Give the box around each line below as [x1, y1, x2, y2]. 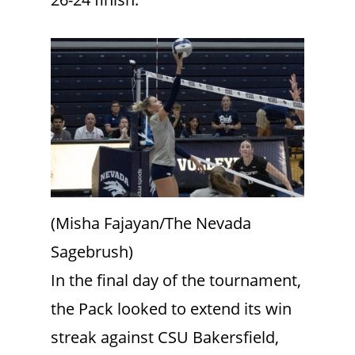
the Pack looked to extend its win [51, 298, 292, 320]
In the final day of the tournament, [51, 269, 301, 292]
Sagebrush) [51, 241, 133, 263]
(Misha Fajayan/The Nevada [51, 212, 251, 235]
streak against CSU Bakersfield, [51, 326, 279, 349]
